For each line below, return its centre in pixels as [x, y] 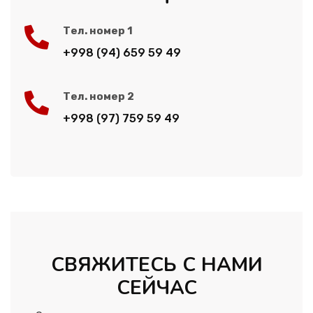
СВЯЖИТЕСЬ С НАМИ [156, 265]
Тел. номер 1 [98, 31]
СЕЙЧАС [156, 288]
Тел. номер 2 [99, 96]
